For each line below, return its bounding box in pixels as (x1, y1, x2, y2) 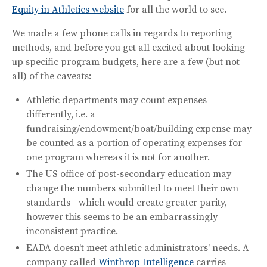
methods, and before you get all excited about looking (12, 41, 245, 54)
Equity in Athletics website (12, 3, 124, 15)
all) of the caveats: (12, 70, 91, 82)
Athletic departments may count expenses (26, 94, 207, 106)
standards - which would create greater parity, (26, 196, 227, 209)
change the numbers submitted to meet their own (26, 182, 238, 194)
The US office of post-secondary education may (26, 167, 231, 180)
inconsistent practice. (26, 225, 118, 237)
